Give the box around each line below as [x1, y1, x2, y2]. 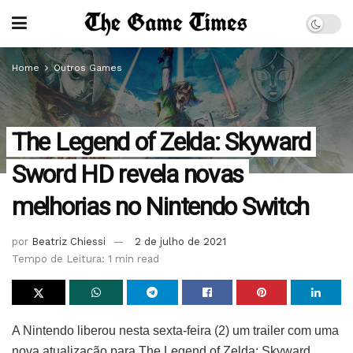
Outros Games [54, 62, 122, 73]
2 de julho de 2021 [135, 235, 226, 247]
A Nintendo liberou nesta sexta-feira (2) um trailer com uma [12, 323, 339, 337]
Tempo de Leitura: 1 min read [12, 252, 159, 265]
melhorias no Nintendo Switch [12, 191, 310, 221]
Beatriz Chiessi [32, 235, 106, 247]
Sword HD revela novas [12, 159, 244, 189]
